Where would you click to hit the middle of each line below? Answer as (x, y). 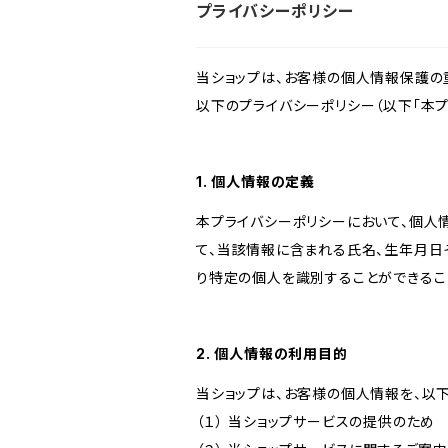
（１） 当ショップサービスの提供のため (316, 421)
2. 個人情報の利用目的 (272, 353)
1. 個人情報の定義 (256, 181)
